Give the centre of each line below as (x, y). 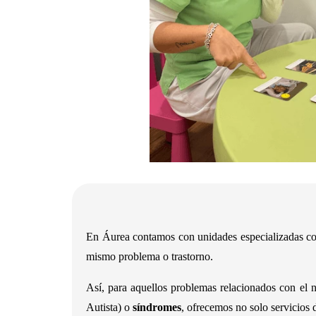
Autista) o (109, 308)
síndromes (157, 308)
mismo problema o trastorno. (150, 257)
